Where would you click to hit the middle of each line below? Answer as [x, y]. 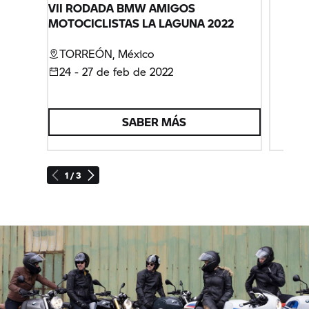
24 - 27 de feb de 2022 [117, 71]
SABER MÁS [154, 121]
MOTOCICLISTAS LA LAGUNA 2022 [141, 23]
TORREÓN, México [107, 53]
